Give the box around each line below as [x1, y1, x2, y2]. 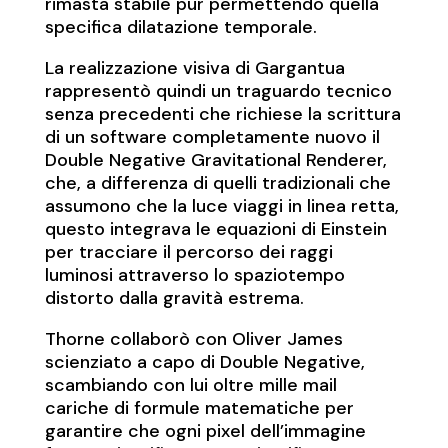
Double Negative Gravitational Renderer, [44, 148, 387, 173]
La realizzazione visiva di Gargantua [44, 56, 345, 81]
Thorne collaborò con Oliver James [44, 327, 343, 352]
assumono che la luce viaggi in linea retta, [44, 194, 399, 219]
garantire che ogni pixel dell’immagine [44, 419, 366, 444]
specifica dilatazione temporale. [44, 15, 317, 40]
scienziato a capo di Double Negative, [44, 350, 365, 375]
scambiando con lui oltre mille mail [44, 373, 337, 398]
